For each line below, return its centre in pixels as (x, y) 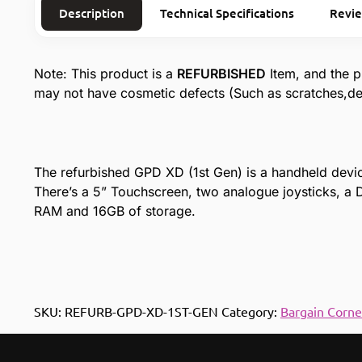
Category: (250, 311)
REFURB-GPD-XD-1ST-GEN (141, 311)
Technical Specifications (227, 13)
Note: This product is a (105, 73)
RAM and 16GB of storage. (114, 210)
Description (91, 13)
